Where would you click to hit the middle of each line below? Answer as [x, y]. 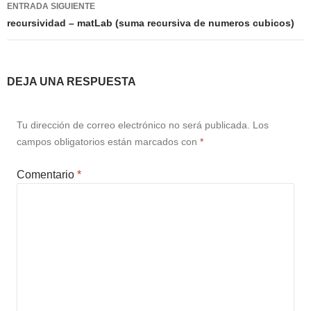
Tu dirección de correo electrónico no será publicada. [133, 125]
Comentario [47, 175]
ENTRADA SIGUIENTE [51, 7]
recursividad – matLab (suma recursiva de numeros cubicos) [151, 23]
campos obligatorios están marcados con [108, 142]
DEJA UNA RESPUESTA [72, 82]
